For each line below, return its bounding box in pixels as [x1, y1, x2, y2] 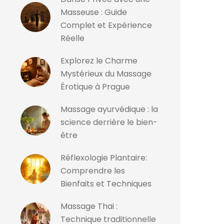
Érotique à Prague [60, 81, 130, 92]
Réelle [60, 32, 84, 44]
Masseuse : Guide [60, 6, 127, 18]
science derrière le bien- [60, 116, 157, 128]
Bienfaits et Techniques [60, 178, 151, 189]
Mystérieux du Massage [60, 68, 151, 79]
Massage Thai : [60, 200, 117, 212]
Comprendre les [60, 165, 125, 176]
